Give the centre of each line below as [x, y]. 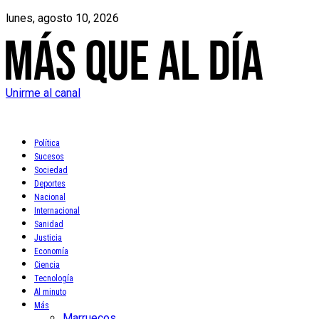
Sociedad [51, 170]
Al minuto [50, 292]
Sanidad [49, 224]
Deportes [50, 184]
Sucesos [49, 157]
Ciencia [47, 265]
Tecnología [54, 278]
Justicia [48, 238]
